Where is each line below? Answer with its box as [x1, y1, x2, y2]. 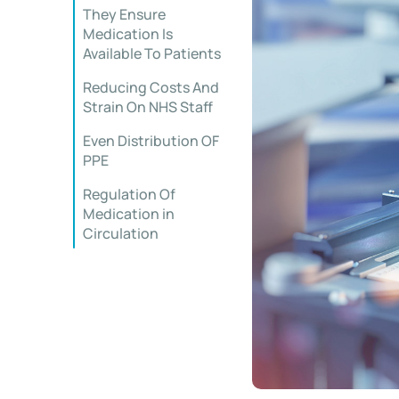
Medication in [83, 204, 175, 224]
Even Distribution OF [83, 131, 219, 151]
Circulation [83, 224, 159, 243]
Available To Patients [83, 44, 221, 63]
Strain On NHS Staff [83, 97, 213, 117]
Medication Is [83, 24, 173, 44]
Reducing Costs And [83, 77, 219, 97]
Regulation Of [83, 184, 175, 204]
